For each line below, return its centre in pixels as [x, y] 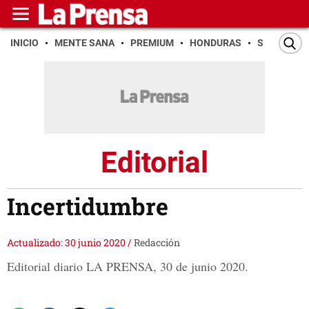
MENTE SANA [84, 43]
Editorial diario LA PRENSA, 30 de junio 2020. [128, 267]
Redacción [157, 243]
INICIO [24, 43]
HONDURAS [216, 43]
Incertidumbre [88, 206]
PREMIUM [152, 43]
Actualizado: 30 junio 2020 [67, 243]
